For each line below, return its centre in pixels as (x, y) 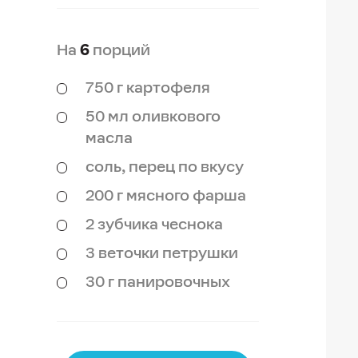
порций (119, 50)
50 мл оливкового (153, 116)
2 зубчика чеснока (154, 224)
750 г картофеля (147, 88)
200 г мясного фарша (165, 195)
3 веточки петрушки (161, 253)
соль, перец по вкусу (164, 167)
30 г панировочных (157, 282)
